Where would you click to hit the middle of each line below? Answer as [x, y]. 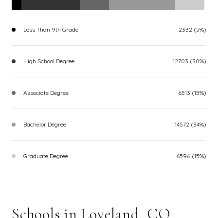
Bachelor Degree [45, 124]
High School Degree [49, 61]
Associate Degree [46, 92]
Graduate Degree [46, 156]
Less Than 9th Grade [51, 29]
